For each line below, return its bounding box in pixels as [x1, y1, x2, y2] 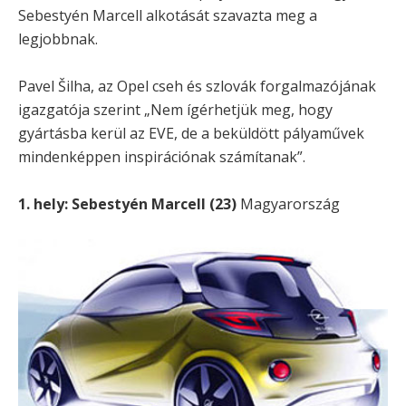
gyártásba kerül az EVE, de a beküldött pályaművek [18, 122, 364, 143]
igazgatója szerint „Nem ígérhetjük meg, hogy [18, 99, 333, 120]
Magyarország [237, 193, 340, 214]
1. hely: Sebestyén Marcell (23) [18, 193, 237, 214]
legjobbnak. [18, 28, 98, 49]
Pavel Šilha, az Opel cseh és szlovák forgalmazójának [18, 75, 376, 96]
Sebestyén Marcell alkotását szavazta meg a [18, 5, 317, 25]
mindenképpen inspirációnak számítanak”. [18, 146, 305, 167]
